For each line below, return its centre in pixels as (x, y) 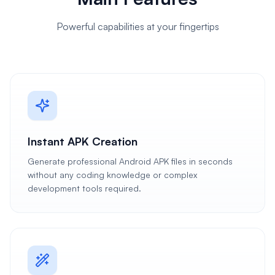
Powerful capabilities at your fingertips (137, 26)
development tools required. (84, 188)
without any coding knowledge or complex (112, 175)
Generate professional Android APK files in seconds (130, 161)
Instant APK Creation (83, 141)
